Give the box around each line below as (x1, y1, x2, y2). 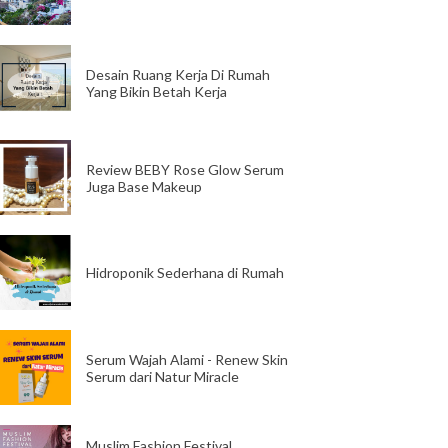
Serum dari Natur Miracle (86, 367, 239, 385)
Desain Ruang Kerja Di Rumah (86, 65, 270, 83)
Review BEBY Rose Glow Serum (86, 160, 284, 178)
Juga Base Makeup (86, 177, 202, 195)
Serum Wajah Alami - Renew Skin (86, 350, 288, 368)
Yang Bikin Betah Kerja (86, 82, 227, 100)
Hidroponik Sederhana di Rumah (86, 264, 284, 281)
